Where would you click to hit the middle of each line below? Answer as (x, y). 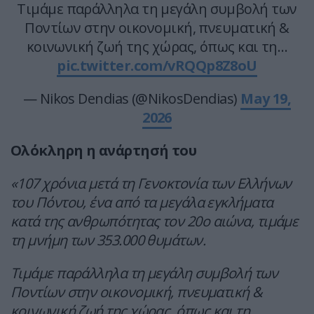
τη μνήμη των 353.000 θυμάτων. (108, 240)
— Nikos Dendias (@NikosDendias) (132, 99)
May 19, (266, 99)
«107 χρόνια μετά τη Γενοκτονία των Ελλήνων (151, 184)
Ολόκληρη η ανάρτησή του (104, 151)
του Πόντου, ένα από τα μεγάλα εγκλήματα (142, 203)
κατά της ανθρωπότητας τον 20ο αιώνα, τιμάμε (155, 221)
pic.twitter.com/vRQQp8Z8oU (157, 66)
